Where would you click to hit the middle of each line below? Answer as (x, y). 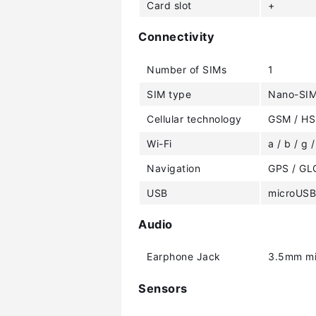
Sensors (163, 288)
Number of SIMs (187, 69)
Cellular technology (194, 119)
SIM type (169, 94)
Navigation (174, 168)
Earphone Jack (184, 257)
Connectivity (176, 37)
